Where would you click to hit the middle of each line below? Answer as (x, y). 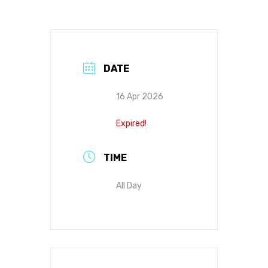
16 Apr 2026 (140, 97)
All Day (129, 186)
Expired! (131, 124)
